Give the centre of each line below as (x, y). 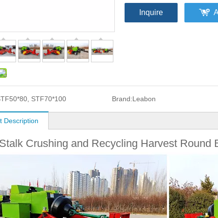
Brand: (122, 99)
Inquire (151, 12)
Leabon (144, 99)
